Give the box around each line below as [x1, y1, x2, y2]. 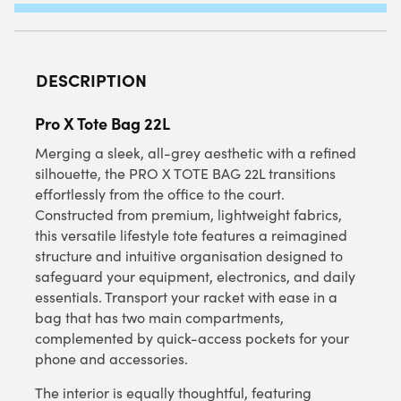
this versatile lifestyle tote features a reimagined [35, 226, 347, 245]
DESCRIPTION [36, 68, 147, 92]
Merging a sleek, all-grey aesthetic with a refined [35, 143, 356, 163]
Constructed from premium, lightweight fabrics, [35, 205, 342, 225]
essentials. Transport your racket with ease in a [35, 287, 337, 307]
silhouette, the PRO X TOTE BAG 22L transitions [35, 164, 336, 183]
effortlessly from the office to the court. [35, 184, 285, 204]
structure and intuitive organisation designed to [35, 246, 343, 266]
